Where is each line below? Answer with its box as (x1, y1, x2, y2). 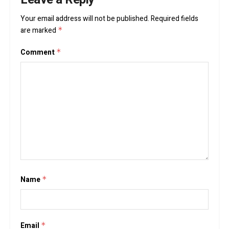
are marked (20, 25, 58, 36)
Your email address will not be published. (20, 13, 149, 24)
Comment (20, 47, 56, 58)
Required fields (151, 13, 198, 24)
